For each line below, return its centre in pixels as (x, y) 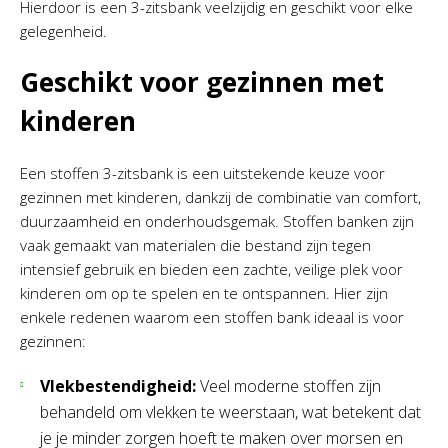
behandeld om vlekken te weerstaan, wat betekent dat (230, 411)
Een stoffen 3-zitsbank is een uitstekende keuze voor (202, 172)
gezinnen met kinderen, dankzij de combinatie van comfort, (220, 196)
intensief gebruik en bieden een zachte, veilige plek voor (211, 268)
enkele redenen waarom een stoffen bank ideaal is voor (212, 316)
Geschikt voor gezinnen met (202, 81)
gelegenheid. (63, 30)
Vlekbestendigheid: (118, 385)
